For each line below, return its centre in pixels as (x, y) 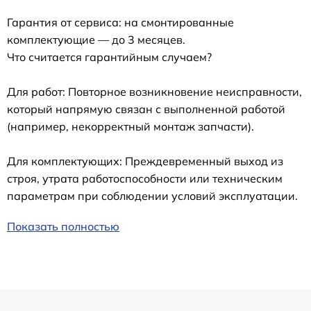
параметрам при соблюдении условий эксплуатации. (152, 195)
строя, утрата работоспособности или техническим (145, 178)
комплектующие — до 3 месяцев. (96, 39)
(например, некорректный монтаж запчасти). (131, 126)
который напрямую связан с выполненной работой (146, 109)
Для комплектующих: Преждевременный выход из (145, 161)
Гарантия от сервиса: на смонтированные (120, 22)
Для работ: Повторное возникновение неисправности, (154, 91)
